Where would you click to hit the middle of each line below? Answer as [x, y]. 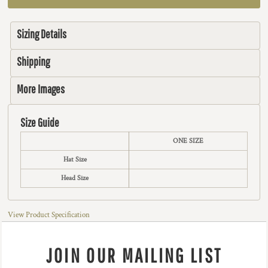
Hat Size [75, 159]
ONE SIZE [188, 141]
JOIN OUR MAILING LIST [134, 255]
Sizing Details [42, 34]
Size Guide [40, 122]
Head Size [75, 178]
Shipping [33, 61]
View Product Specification [49, 215]
